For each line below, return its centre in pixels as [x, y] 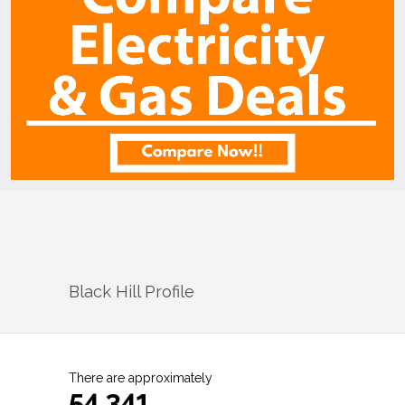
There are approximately [141, 377]
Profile [167, 291]
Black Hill [104, 291]
